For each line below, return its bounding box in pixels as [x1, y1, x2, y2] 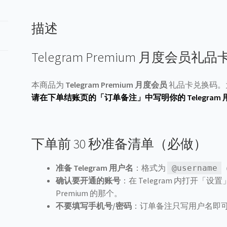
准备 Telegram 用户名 [56, 163, 134, 173]
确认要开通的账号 [56, 175, 121, 186]
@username [171, 163, 217, 173]
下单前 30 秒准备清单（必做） [31, 136, 207, 153]
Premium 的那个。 [56, 188, 123, 199]
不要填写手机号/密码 [56, 201, 132, 211]
